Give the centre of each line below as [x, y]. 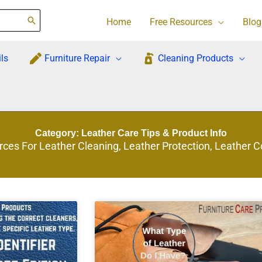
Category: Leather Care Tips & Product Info [131, 133]
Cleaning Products [196, 58]
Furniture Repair [77, 58]
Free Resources [181, 22]
